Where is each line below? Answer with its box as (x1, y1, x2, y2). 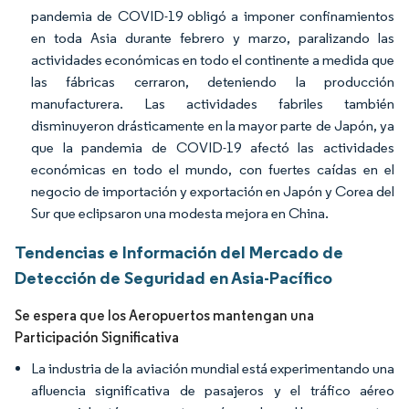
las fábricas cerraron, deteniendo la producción (31, 73, 394, 90)
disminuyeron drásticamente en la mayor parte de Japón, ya (31, 117, 394, 134)
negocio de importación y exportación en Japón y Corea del (31, 183, 394, 200)
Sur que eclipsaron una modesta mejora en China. (31, 204, 329, 222)
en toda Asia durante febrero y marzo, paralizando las (31, 29, 394, 47)
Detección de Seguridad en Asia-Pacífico (15, 267, 332, 288)
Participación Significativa (15, 329, 179, 346)
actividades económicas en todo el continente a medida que (31, 51, 394, 68)
